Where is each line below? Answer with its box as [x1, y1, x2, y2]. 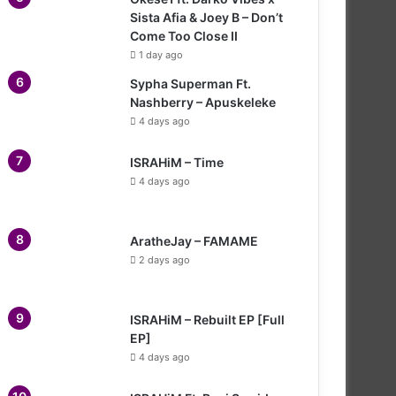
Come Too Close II [130, 27, 238, 43]
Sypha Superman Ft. [130, 75, 251, 91]
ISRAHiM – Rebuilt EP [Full [130, 311, 285, 327]
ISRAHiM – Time [130, 154, 224, 170]
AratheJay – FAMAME [130, 232, 258, 248]
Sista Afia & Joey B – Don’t [130, 9, 283, 25]
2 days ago [139, 253, 190, 266]
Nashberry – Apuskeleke [130, 94, 276, 110]
